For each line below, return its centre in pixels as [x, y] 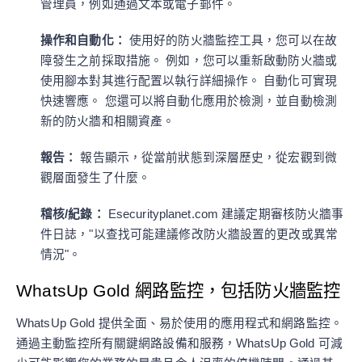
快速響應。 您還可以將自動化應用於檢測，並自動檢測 [189, 101]
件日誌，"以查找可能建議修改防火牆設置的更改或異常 [189, 234]
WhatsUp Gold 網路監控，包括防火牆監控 [179, 291]
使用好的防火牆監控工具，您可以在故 [231, 40]
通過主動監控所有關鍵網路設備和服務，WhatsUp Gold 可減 [179, 343]
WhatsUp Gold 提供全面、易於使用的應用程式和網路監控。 [179, 323]
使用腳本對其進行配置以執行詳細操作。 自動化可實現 [189, 81]
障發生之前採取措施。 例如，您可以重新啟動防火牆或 [189, 61]
